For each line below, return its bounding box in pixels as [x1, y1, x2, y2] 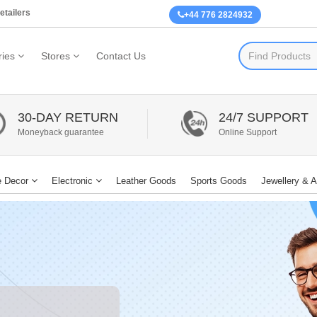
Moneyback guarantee [17, 127, 104, 137]
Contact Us [96, 50, 146, 62]
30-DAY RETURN [17, 110, 118, 125]
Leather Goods [116, 175, 176, 186]
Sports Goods [190, 175, 247, 186]
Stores [40, 50, 70, 62]
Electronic [52, 175, 93, 186]
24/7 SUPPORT [219, 110, 309, 125]
